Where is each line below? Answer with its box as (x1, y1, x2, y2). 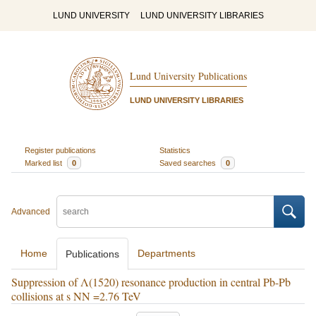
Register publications (24, 145, 96, 154)
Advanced (11, 207, 50, 217)
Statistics (159, 145, 190, 154)
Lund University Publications (129, 69, 247, 83)
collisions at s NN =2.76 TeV (11, 288, 141, 303)
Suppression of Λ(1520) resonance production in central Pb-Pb (11, 274, 291, 289)
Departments (138, 248, 195, 259)
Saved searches (159, 158, 218, 167)
